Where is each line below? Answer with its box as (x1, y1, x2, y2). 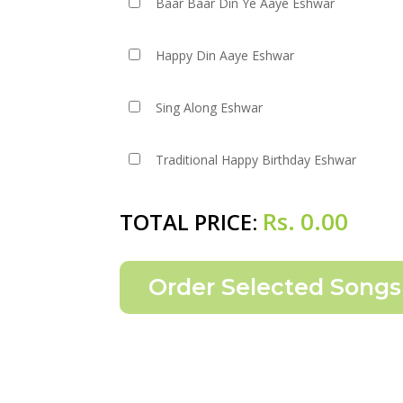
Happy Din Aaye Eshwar (156, 47, 295, 64)
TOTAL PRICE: (120, 207, 263, 237)
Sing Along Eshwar (156, 99, 264, 116)
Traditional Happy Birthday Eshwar (156, 151, 357, 168)
